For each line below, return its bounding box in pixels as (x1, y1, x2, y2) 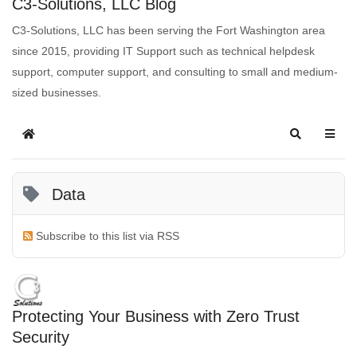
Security (12, 328, 69, 346)
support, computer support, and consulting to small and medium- (12, 65, 338, 78)
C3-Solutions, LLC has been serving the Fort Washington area (12, 23, 325, 37)
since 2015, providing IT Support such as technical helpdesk (12, 44, 315, 57)
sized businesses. (12, 85, 101, 99)
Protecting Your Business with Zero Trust (12, 307, 300, 325)
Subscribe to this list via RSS (36, 229, 180, 243)
